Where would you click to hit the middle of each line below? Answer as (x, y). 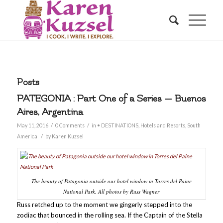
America (27, 136)
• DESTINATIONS (117, 125)
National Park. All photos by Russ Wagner (111, 191)
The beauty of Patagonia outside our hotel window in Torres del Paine (111, 181)
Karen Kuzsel (67, 136)
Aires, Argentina (50, 112)
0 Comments (70, 125)
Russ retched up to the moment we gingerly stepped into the (104, 205)
